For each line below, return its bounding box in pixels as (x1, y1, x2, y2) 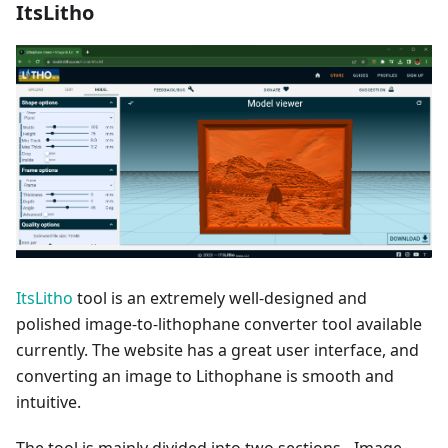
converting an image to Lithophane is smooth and (16, 364, 394, 387)
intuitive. (16, 390, 81, 413)
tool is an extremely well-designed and (73, 286, 367, 309)
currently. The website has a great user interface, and (16, 338, 419, 361)
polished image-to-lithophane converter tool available (16, 312, 422, 335)
